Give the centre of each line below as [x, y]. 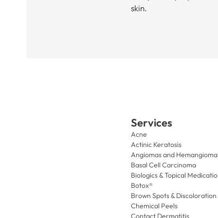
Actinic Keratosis [156, 145]
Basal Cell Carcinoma [163, 165]
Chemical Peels [154, 206]
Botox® [142, 186]
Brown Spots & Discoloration [173, 196]
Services [151, 123]
